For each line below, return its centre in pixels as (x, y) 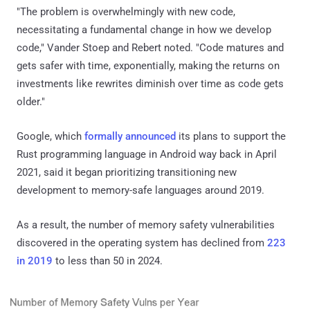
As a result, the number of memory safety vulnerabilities (146, 225)
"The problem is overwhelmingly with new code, (126, 11)
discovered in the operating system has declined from (142, 243)
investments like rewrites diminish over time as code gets (150, 83)
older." (31, 101)
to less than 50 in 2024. (108, 261)
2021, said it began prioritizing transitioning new (127, 172)
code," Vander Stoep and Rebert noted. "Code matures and (150, 47)
